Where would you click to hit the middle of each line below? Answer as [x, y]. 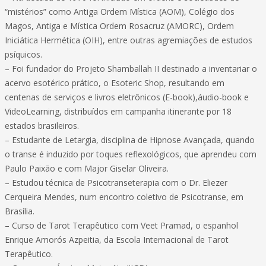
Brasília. [20, 211]
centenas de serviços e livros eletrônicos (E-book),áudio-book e [127, 97]
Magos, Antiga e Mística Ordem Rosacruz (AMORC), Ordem [119, 26]
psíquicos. [23, 54]
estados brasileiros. [42, 126]
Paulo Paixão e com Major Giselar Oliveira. [87, 168]
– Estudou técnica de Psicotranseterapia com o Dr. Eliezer [116, 183]
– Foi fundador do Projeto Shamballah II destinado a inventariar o [131, 69]
